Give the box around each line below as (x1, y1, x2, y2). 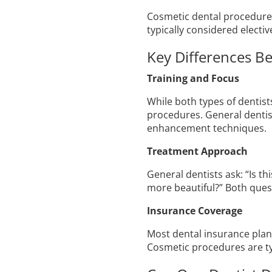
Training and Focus (147, 71, 239, 85)
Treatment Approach (147, 144, 248, 158)
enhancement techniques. (147, 121, 267, 135)
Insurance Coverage (147, 203, 242, 217)
